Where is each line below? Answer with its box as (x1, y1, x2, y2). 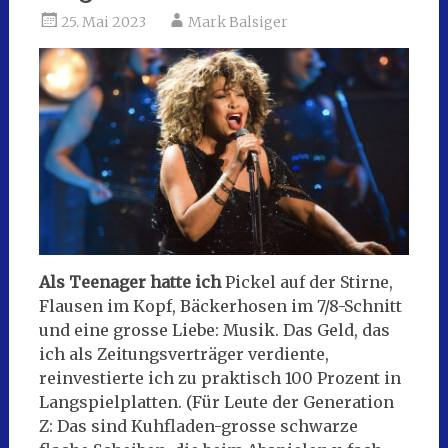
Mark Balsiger (187, 12, 288, 31)
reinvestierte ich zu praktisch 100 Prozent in (38, 368, 401, 389)
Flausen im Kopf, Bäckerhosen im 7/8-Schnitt (38, 296, 402, 317)
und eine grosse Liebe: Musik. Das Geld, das (38, 320, 390, 341)
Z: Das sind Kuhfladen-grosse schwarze (38, 416, 358, 437)
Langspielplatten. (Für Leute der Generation (38, 392, 394, 413)
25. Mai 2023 (60, 12, 146, 31)
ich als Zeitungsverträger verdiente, (38, 344, 329, 365)
